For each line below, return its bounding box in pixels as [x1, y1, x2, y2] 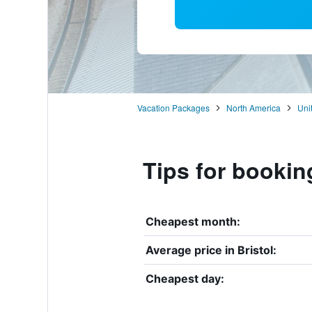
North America [226, 101, 281, 114]
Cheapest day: [145, 271, 224, 286]
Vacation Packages [136, 101, 210, 114]
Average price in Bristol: [145, 242, 276, 257]
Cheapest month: [145, 214, 240, 228]
